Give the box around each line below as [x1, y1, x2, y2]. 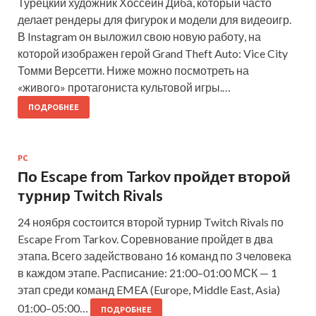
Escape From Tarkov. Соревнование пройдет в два [18, 232, 273, 246]
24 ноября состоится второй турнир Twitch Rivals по [18, 215, 284, 229]
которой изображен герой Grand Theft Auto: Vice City [18, 47, 288, 61]
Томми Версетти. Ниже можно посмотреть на [18, 63, 249, 78]
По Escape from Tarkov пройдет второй [18, 167, 291, 186]
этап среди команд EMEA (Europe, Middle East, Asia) [18, 283, 280, 297]
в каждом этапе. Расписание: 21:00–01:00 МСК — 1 [18, 266, 277, 280]
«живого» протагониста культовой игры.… [18, 80, 231, 95]
